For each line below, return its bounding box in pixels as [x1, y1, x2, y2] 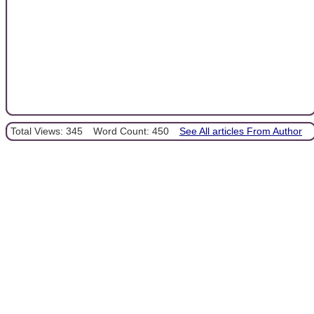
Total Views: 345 [11, 125, 83, 137]
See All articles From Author [179, 125, 302, 137]
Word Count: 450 [93, 125, 169, 137]
